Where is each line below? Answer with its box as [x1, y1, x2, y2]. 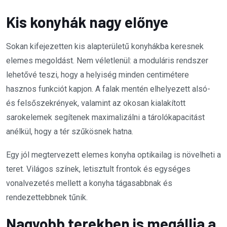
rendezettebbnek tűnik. [6, 192, 88, 202]
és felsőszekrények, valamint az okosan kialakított [6, 98, 185, 108]
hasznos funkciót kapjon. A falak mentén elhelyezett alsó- [6, 84, 210, 94]
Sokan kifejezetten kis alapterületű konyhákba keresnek [6, 41, 204, 51]
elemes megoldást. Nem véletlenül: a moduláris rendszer [6, 55, 208, 65]
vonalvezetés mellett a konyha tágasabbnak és [6, 178, 172, 188]
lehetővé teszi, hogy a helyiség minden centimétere [6, 69, 189, 80]
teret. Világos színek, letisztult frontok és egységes [6, 164, 191, 174]
